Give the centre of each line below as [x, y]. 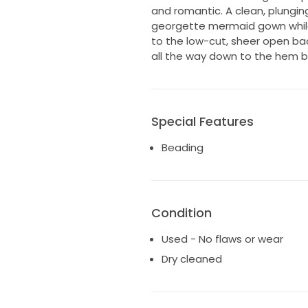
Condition [181, 212]
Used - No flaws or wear [222, 239]
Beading [182, 147]
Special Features [202, 121]
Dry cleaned [191, 259]
